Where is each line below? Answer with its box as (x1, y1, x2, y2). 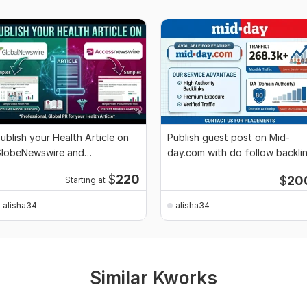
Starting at (64, 175, 106, 186)
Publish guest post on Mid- (167, 132, 290, 144)
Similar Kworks (90, 267, 217, 289)
